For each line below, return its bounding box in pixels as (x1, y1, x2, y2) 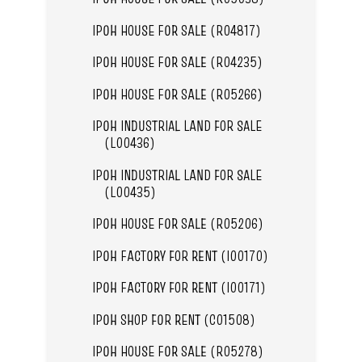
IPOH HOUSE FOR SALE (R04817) (91, 19, 261, 40)
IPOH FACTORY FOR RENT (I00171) (91, 277, 266, 298)
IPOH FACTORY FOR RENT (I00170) (91, 245, 268, 266)
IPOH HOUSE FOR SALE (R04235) (91, 52, 263, 73)
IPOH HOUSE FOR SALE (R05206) (91, 213, 263, 234)
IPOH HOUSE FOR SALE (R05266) (91, 83, 263, 104)
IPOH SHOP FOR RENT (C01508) (91, 309, 255, 330)
